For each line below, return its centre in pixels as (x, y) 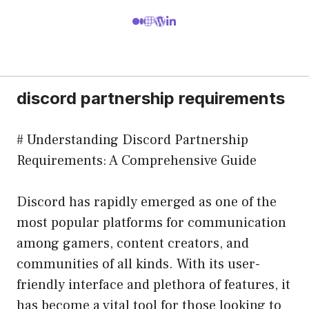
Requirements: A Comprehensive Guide (137, 160)
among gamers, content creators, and (133, 243)
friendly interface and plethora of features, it (153, 285)
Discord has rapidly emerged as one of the (147, 202)
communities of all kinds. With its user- (138, 264)
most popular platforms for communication (151, 222)
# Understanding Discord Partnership (132, 140)
